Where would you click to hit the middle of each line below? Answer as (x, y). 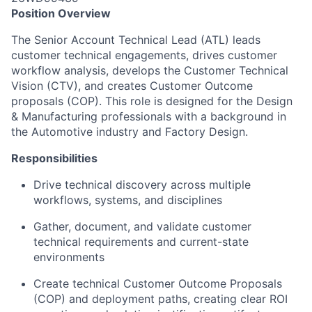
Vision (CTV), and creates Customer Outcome (132, 86)
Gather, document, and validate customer (142, 226)
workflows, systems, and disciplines (128, 200)
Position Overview (61, 13)
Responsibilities (54, 158)
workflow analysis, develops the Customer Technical (150, 70)
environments (69, 257)
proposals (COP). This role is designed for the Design (152, 101)
